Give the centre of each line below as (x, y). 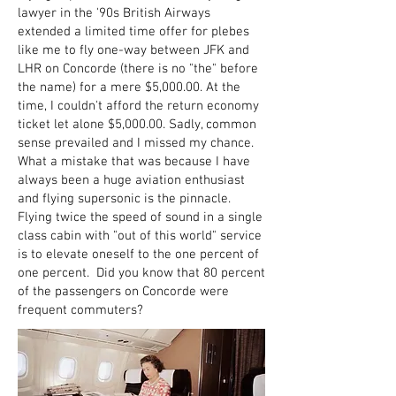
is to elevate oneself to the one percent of (138, 255)
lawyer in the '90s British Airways (114, 13)
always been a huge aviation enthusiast (131, 180)
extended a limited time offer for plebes (133, 32)
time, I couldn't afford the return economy (138, 106)
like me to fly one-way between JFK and (133, 50)
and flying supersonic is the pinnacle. (124, 199)
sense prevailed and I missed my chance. (136, 143)
